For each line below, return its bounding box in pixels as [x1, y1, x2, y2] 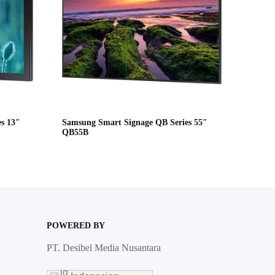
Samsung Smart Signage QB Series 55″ [62, 118, 208, 128]
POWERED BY [47, 221, 105, 231]
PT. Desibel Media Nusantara [47, 242, 161, 254]
